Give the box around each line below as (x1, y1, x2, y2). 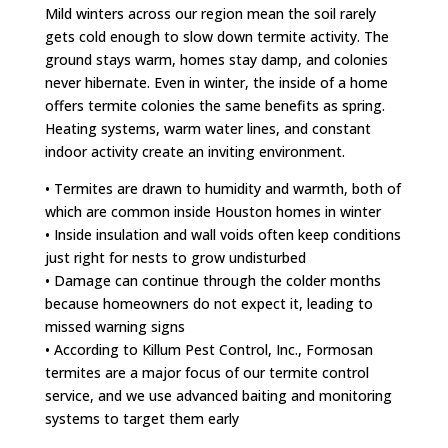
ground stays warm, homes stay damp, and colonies (44, 49, 388, 69)
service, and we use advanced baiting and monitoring (44, 385, 392, 405)
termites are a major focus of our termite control (44, 362, 369, 382)
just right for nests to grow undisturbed (44, 247, 306, 267)
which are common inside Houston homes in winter (44, 201, 381, 221)
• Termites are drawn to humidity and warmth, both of (44, 178, 401, 198)
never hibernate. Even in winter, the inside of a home (44, 72, 388, 92)
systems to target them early (44, 408, 239, 428)
